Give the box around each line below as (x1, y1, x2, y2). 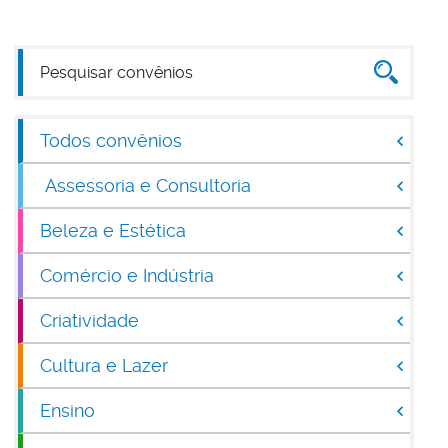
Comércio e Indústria (39, 265, 214, 286)
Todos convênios (39, 130, 182, 151)
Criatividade (39, 310, 139, 331)
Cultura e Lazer (39, 355, 168, 376)
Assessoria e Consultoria (44, 175, 251, 196)
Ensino (39, 400, 95, 421)
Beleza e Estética (39, 220, 186, 241)
